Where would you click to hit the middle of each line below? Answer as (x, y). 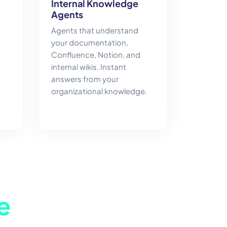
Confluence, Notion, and (96, 55)
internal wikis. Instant (89, 67)
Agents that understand (95, 30)
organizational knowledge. (99, 91)
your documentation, (90, 43)
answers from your (85, 79)
